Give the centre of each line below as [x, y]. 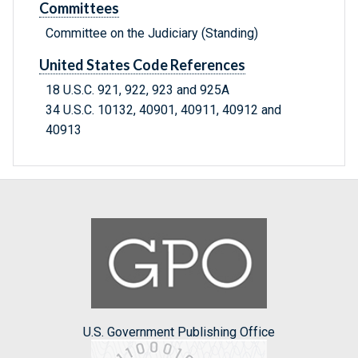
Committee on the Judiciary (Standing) [152, 34]
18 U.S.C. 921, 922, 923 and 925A [137, 90]
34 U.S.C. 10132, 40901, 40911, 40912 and [163, 110]
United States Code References [142, 65]
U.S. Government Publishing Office [179, 332]
